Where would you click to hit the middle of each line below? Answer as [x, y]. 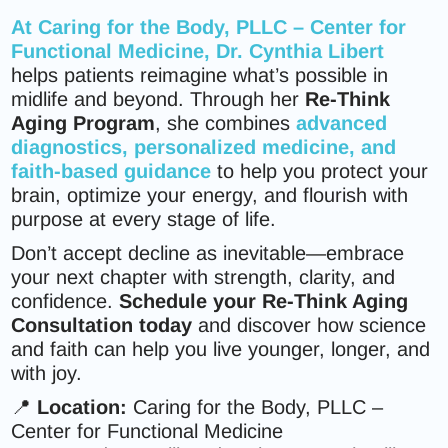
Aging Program [83, 123]
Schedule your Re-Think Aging [264, 301]
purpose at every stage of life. [144, 219]
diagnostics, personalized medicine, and [204, 147]
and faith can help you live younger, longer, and [221, 349]
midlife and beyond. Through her [158, 99]
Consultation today [102, 325]
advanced [342, 123]
